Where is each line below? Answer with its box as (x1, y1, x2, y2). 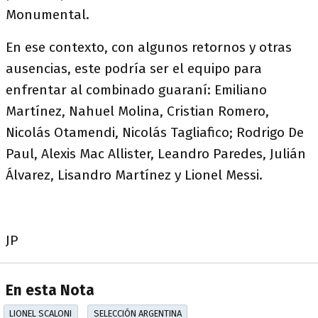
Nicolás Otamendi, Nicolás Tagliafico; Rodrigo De (6, 124, 304, 141)
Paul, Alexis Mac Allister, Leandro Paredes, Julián (6, 146, 306, 162)
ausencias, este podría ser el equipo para (6, 60, 262, 77)
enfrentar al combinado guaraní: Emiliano (6, 82, 267, 98)
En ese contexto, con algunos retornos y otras (6, 39, 292, 55)
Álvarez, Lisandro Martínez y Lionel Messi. (6, 167, 263, 183)
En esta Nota (6, 282, 94, 300)
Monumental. (6, 6, 89, 23)
